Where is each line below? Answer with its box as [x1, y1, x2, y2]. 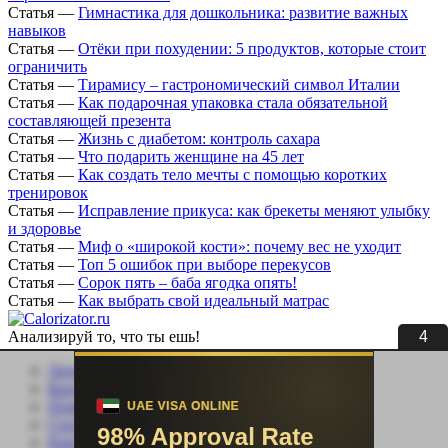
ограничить [8, 58, 87, 76]
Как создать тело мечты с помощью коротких [78, 166, 387, 184]
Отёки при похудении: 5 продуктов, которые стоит [78, 40, 426, 58]
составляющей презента [8, 112, 171, 130]
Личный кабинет [48, 362, 164, 380]
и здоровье [8, 220, 81, 238]
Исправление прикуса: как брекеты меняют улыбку [78, 202, 430, 220]
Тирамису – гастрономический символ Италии [78, 76, 400, 94]
